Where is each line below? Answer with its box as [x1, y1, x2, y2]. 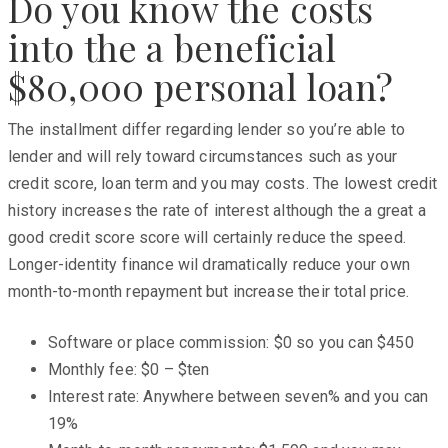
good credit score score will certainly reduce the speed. [8, 227, 406, 247]
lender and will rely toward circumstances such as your [8, 146, 398, 166]
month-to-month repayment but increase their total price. [8, 281, 409, 301]
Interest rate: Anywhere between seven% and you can [48, 386, 429, 406]
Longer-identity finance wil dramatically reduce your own [8, 254, 410, 274]
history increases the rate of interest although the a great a [8, 200, 426, 220]
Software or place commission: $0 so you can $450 [48, 332, 414, 352]
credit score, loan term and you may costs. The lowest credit [8, 173, 438, 193]
